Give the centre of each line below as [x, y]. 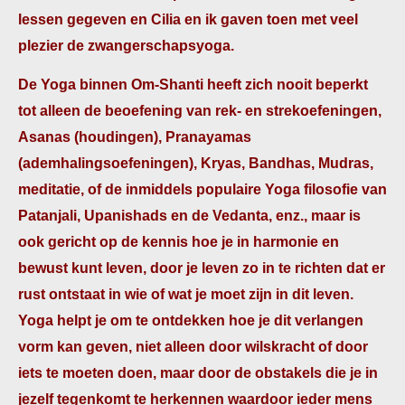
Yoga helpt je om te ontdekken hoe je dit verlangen [191, 320]
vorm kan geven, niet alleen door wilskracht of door [193, 347]
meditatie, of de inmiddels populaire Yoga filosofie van [202, 189]
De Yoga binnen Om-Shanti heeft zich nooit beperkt [193, 85]
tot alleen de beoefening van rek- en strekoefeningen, [200, 111]
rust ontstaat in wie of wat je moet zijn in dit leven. [186, 294]
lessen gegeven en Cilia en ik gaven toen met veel [188, 19]
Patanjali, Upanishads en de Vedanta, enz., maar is [189, 216]
